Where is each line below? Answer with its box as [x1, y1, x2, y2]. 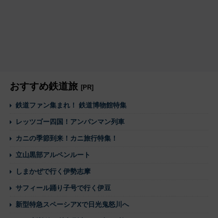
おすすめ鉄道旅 [10, 81, 81, 92]
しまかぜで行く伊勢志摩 [16, 167, 91, 176]
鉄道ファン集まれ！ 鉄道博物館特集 [16, 101, 127, 109]
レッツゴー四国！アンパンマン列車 [16, 118, 125, 126]
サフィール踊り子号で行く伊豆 [16, 184, 111, 192]
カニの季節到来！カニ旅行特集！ [16, 134, 118, 143]
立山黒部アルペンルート [16, 151, 91, 159]
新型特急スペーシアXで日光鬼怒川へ [16, 200, 129, 209]
